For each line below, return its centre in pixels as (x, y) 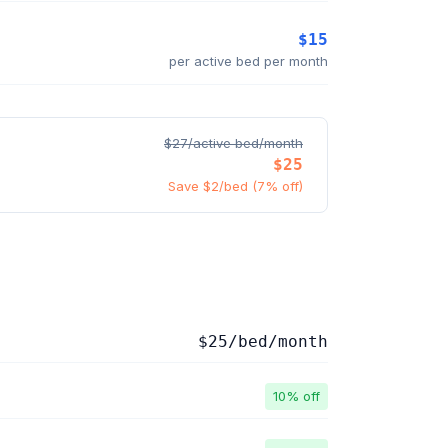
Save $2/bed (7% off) (235, 186)
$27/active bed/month (233, 143)
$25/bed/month (263, 341)
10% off (296, 396)
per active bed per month (248, 60)
